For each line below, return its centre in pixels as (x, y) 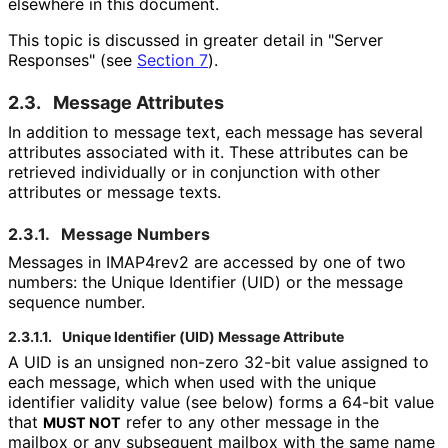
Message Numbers (135, 233)
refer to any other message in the (250, 421)
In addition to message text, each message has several (215, 131)
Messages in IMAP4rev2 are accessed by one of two (207, 261)
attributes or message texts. (114, 191)
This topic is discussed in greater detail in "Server (195, 39)
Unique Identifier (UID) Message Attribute (203, 336)
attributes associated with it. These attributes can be (208, 151)
